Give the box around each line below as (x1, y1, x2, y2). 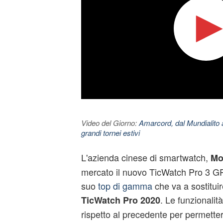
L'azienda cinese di (81, 151, 159, 164)
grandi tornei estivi (81, 127, 140, 138)
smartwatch (159, 151, 206, 164)
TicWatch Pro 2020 (81, 194, 160, 207)
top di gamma (98, 179, 152, 192)
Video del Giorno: (81, 117, 139, 128)
